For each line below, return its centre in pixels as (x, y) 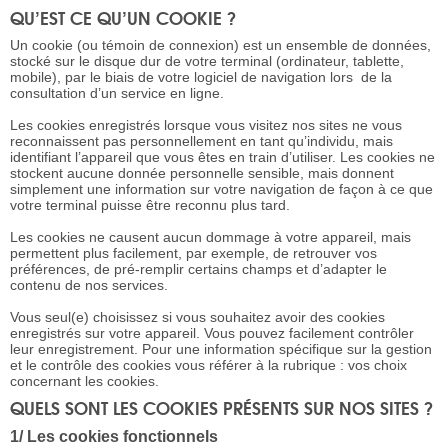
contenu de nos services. (89, 285)
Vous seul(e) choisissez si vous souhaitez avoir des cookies (197, 317)
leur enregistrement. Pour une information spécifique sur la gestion (221, 349)
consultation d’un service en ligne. (117, 93)
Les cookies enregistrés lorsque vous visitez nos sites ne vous (206, 125)
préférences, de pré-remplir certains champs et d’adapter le (198, 269)
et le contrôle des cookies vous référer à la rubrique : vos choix (208, 365)
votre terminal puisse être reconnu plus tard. (150, 205)
